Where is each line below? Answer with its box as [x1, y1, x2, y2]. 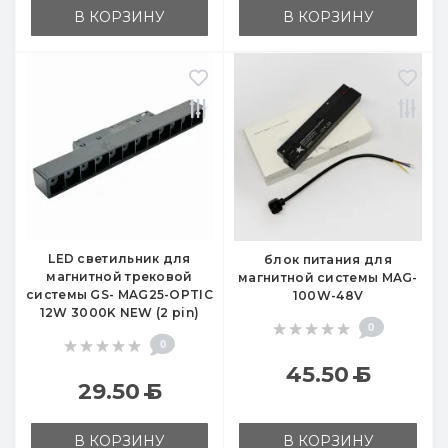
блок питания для [264, 252, 392, 268]
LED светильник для [48, 251, 191, 267]
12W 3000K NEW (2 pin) [39, 305, 200, 321]
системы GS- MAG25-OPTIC [26, 287, 213, 303]
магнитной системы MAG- [238, 270, 418, 286]
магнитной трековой [46, 269, 193, 285]
